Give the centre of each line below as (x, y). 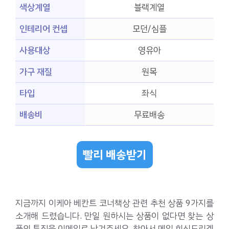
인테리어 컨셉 (43, 29)
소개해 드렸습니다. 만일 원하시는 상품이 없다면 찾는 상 (114, 216)
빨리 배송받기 (114, 155)
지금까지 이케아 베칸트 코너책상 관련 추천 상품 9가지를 (114, 203)
